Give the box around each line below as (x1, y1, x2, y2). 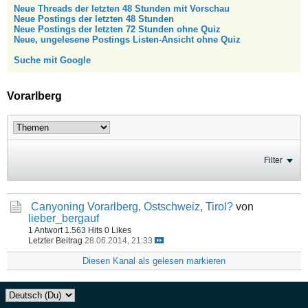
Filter (264, 155, 283, 165)
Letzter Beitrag (28, 236, 82, 245)
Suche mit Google (14, 55, 91, 65)
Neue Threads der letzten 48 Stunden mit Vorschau (14, 3, 230, 14)
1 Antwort (28, 225, 63, 234)
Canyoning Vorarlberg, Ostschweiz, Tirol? (31, 201, 233, 212)
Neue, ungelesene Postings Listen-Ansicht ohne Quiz (14, 34, 241, 45)
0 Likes (104, 225, 131, 234)
